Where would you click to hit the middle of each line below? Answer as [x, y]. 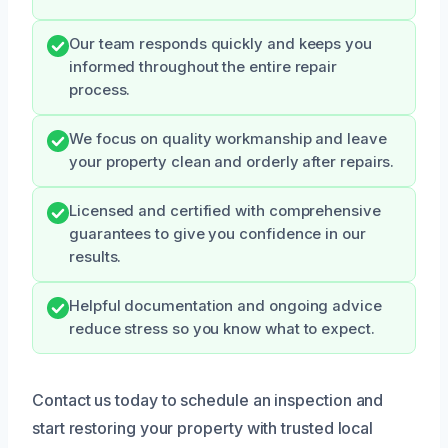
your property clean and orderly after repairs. [232, 161]
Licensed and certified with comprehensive [225, 210]
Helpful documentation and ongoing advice [225, 305]
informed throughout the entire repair [203, 66]
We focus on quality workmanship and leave [228, 138]
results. [95, 256]
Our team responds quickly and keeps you [220, 43]
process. [100, 89]
